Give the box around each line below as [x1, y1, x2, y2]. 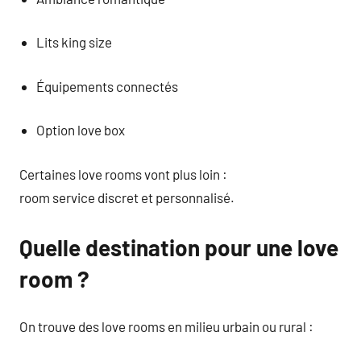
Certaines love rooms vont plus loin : [19, 165, 227, 182]
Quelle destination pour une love [19, 233, 338, 261]
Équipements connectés [36, 77, 179, 94]
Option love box [36, 122, 126, 138]
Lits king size [36, 34, 113, 50]
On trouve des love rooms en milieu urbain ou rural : [19, 318, 313, 334]
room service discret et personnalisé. [19, 189, 234, 205]
